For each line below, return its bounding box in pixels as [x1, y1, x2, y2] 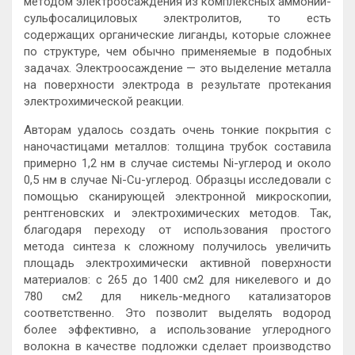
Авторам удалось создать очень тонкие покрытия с [24, 123, 331, 138]
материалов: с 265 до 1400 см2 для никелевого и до [24, 273, 331, 288]
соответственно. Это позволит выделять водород [24, 306, 331, 321]
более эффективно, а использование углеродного [24, 323, 331, 338]
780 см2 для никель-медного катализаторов [24, 289, 331, 304]
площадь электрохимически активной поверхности [24, 256, 331, 271]
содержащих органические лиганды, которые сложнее [24, 28, 331, 43]
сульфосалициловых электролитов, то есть [24, 11, 331, 26]
